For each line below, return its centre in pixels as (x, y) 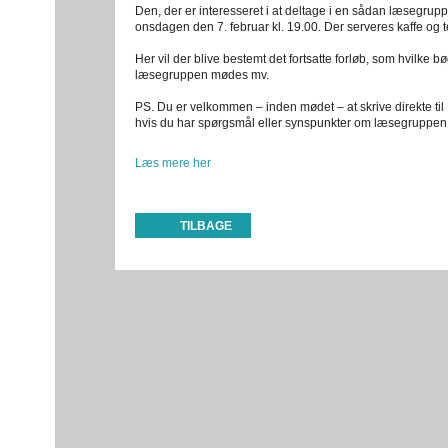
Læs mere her (173, 163)
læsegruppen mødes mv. (202, 75)
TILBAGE (206, 226)
